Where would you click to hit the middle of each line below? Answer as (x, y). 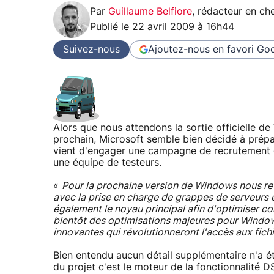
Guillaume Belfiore (150, 12)
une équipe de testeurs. (107, 163)
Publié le (111, 27)
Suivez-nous (91, 49)
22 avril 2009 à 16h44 (183, 27)
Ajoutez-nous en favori (201, 49)
